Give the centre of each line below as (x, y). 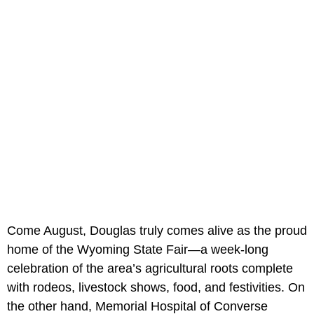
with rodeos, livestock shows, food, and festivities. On (156, 288)
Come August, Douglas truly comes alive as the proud (157, 231)
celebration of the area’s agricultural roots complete (150, 269)
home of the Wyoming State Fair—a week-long (138, 250)
